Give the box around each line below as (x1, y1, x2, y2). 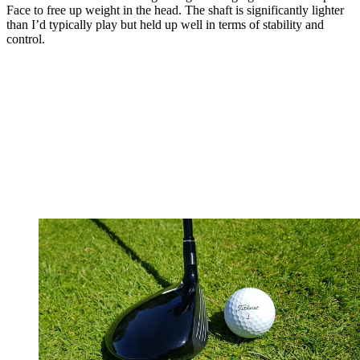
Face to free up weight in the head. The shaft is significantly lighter (6, 3, 344, 18)
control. (6, 32, 45, 47)
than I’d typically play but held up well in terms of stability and (6, 18, 324, 32)
